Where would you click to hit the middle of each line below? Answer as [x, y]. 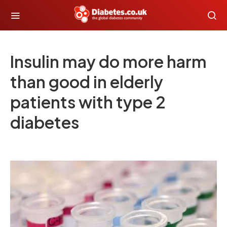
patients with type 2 [88, 102]
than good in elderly [87, 82]
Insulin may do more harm [108, 61]
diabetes [45, 122]
